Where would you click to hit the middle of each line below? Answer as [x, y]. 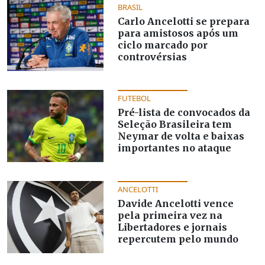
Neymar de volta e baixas [181, 136]
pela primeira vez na [170, 215]
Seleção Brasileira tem [174, 124]
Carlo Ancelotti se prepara [183, 21]
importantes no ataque [174, 148]
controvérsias [152, 56]
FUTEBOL [134, 98]
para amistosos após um [178, 33]
